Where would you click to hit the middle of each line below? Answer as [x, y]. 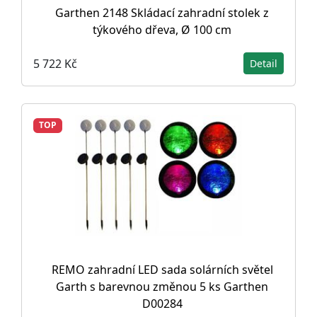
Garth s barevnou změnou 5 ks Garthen [162, 287]
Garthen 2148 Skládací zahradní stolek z [162, 13]
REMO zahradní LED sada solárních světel [162, 270]
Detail [264, 64]
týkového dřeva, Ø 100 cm [162, 30]
